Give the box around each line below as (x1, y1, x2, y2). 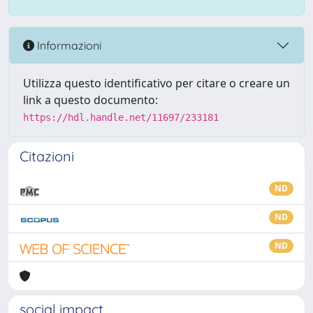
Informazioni (34, 38, 101, 52)
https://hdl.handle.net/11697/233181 (23, 112, 219, 123)
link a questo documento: (23, 92, 158, 108)
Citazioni (20, 147, 74, 165)
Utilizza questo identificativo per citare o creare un (23, 75, 290, 91)
